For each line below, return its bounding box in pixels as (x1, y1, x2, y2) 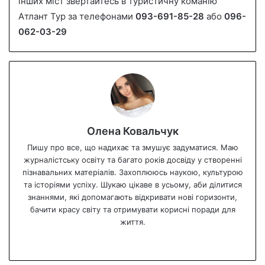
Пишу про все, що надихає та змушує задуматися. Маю (27, 142, 238, 152)
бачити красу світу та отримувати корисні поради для (30, 204, 235, 214)
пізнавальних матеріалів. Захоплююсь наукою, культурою (22, 167, 243, 177)
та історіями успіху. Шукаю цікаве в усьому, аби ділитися (23, 179, 242, 189)
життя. (119, 216, 146, 227)
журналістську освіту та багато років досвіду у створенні (23, 154, 242, 164)
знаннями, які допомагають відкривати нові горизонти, (28, 192, 237, 202)
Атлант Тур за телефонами (18, 10, 135, 22)
